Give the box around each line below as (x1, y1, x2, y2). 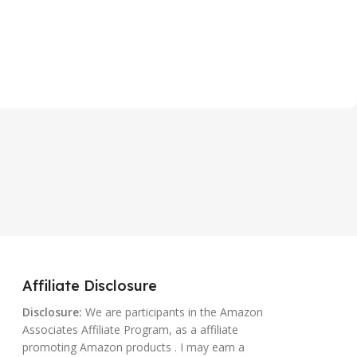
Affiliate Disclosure (22, 277, 157, 295)
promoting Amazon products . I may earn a (22, 339, 245, 355)
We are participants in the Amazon (81, 304, 263, 320)
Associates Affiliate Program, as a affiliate (22, 322, 238, 337)
